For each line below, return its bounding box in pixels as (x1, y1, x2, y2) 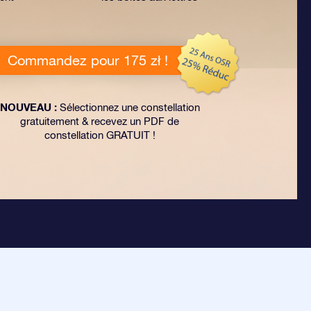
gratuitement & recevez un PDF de (20, 115, 179, 127)
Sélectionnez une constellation (56, 101, 200, 113)
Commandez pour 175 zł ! (7, 52, 168, 68)
